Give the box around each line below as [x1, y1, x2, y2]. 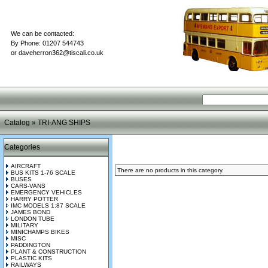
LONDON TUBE [11, 215, 54, 222]
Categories [4, 143, 40, 151]
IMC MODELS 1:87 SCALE [11, 202, 86, 209]
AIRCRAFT [11, 163, 41, 169]
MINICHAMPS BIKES [11, 229, 69, 235]
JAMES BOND [11, 209, 50, 215]
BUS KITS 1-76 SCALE [11, 169, 75, 176]
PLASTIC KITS [11, 255, 52, 261]
